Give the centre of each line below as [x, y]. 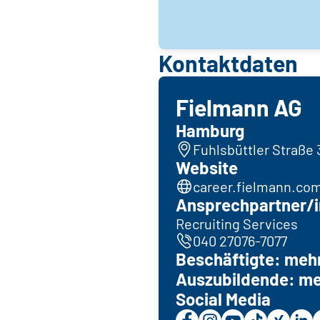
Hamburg [210, 130]
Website [207, 167]
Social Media [223, 299]
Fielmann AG [239, 107]
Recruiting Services [237, 223]
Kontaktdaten [228, 62]
